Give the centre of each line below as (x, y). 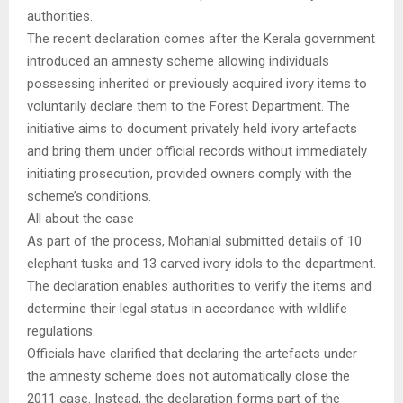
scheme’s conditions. (89, 197)
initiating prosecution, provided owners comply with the (189, 174)
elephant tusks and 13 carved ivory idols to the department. (201, 264)
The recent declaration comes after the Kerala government (201, 39)
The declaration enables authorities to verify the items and (199, 287)
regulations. (61, 331)
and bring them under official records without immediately (197, 152)
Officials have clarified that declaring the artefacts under (192, 354)
